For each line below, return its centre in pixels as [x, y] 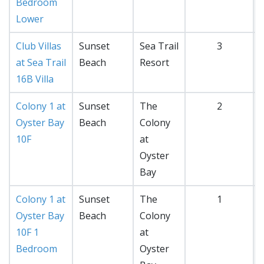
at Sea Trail [41, 63]
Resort [154, 63]
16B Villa [35, 79]
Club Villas [39, 46]
